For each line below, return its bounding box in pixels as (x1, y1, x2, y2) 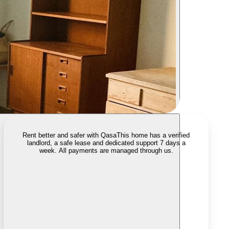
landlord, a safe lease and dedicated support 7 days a (27, 139, 186, 147)
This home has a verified (117, 131, 190, 139)
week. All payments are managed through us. (39, 147, 173, 154)
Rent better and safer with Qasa (22, 131, 117, 139)
